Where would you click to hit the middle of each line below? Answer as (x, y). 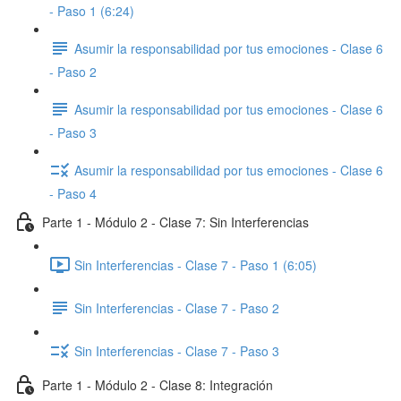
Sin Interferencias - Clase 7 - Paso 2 (177, 307)
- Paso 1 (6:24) (92, 11)
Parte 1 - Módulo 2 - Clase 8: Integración (158, 384)
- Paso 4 (73, 193)
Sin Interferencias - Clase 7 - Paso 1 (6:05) (196, 264)
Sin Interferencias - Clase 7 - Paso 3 (177, 350)
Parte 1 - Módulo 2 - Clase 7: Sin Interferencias (175, 222)
